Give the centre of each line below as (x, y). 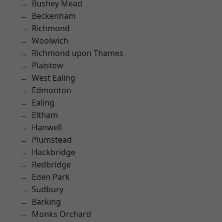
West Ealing (54, 78)
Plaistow (48, 65)
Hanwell (47, 127)
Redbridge (51, 165)
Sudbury (48, 189)
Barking (46, 202)
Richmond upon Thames (78, 53)
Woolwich (50, 41)
